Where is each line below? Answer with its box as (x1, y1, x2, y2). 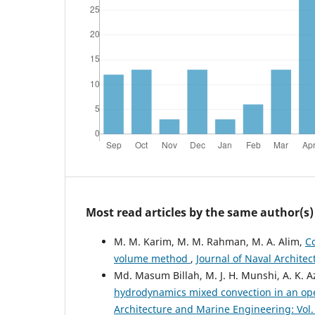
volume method (114, 251, 191, 265)
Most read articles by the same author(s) (86, 204, 314, 220)
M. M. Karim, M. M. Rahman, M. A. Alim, (114, 234, 305, 248)
